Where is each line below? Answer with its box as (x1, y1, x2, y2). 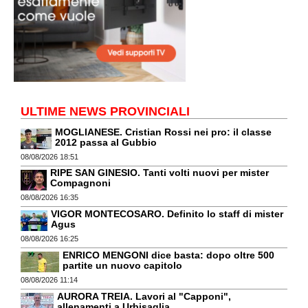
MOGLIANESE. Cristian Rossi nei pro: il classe (55, 126, 272, 137)
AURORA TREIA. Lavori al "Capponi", (57, 290, 231, 302)
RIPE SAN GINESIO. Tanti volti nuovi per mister (50, 167, 269, 179)
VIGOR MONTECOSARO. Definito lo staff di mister (51, 208, 283, 220)
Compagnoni (50, 177, 111, 189)
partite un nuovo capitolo (63, 260, 182, 271)
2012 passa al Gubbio (55, 136, 157, 148)
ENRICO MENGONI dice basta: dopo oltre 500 (63, 250, 274, 261)
